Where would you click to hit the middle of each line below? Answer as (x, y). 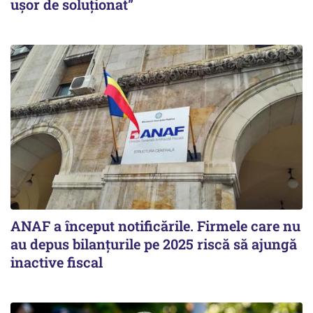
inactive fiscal (57, 262)
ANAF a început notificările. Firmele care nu (155, 225)
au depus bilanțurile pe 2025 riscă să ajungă (154, 243)
